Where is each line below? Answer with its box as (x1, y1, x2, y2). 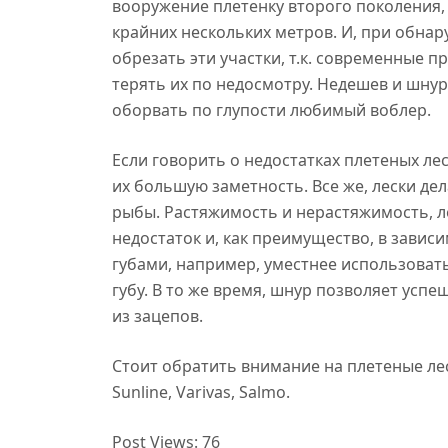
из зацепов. (112, 305, 203, 327)
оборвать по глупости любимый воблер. (112, 99, 431, 121)
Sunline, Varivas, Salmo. (112, 381, 290, 403)
